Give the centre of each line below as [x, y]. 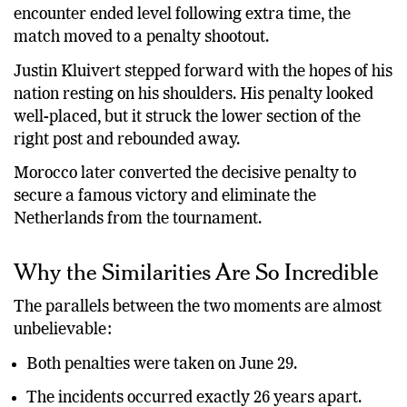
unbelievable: [63, 355]
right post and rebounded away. [127, 164]
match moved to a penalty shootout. [141, 62]
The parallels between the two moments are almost [198, 332]
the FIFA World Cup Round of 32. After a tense [179, 17]
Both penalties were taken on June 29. [162, 388]
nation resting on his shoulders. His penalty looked [194, 119]
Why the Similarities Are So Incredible [196, 296]
